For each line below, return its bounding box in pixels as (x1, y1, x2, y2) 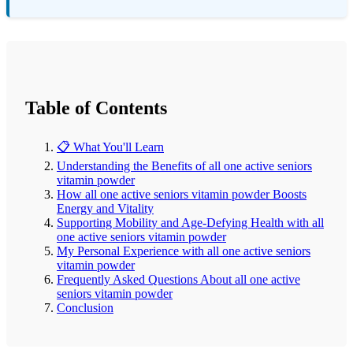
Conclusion (57, 300, 113, 314)
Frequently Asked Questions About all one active (57, 272, 300, 286)
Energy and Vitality (57, 201, 154, 215)
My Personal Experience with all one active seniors (57, 243, 310, 258)
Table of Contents (25, 97, 167, 118)
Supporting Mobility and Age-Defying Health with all (57, 215, 324, 229)
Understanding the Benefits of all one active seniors (57, 158, 312, 173)
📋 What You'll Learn (57, 139, 164, 154)
